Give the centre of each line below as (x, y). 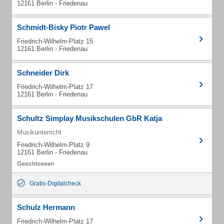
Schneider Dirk (43, 73)
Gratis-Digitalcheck (55, 183)
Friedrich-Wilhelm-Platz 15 (55, 41)
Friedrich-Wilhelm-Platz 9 (53, 145)
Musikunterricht (39, 132)
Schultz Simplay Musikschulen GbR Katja (89, 118)
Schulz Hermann (46, 207)
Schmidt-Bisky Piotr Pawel (63, 27)
